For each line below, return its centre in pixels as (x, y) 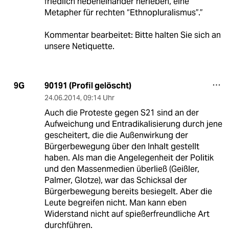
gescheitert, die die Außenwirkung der (116, 135)
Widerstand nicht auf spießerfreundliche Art (127, 214)
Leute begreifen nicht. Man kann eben (115, 202)
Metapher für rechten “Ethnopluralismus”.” (123, 12)
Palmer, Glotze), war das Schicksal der (116, 180)
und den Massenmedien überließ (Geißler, (122, 169)
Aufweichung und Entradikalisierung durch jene (133, 124)
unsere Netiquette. (79, 46)
